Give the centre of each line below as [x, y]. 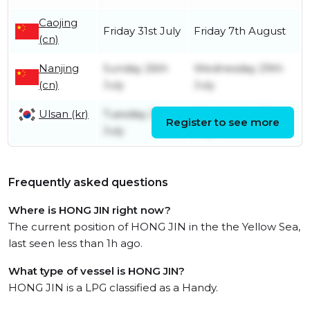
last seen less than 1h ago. [75, 244]
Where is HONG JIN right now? [90, 210]
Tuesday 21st [136, 114]
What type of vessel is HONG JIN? [97, 271]
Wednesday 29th [238, 69]
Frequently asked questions [88, 183]
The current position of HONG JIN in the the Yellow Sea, [154, 227]
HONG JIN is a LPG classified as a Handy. [113, 288]
